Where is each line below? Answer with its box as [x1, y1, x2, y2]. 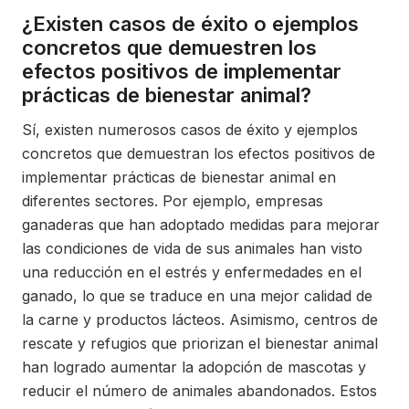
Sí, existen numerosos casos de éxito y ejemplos [22, 120, 358, 139]
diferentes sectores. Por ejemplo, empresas [22, 191, 323, 210]
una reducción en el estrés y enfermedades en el [22, 262, 362, 281]
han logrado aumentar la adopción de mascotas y [22, 357, 366, 376]
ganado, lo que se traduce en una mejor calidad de [22, 286, 372, 305]
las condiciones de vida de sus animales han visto [22, 238, 362, 257]
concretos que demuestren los [22, 35, 317, 59]
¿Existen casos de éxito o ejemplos [22, 11, 359, 36]
